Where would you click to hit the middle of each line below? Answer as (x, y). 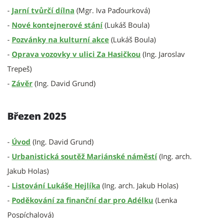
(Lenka (165, 200)
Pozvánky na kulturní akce (60, 39)
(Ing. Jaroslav (163, 54)
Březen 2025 (37, 116)
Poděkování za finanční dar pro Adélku (82, 200)
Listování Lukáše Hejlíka (56, 185)
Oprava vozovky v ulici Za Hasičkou (76, 54)
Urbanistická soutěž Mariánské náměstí (84, 156)
